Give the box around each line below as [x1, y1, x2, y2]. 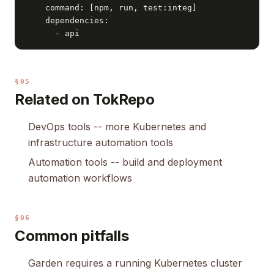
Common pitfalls [15, 227, 129, 245]
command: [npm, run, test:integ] [26, 3, 197, 12]
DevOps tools [28, 120, 91, 133]
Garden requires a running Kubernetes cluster [28, 257, 242, 269]
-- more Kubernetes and [91, 120, 206, 133]
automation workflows [28, 172, 132, 184]
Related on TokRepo [15, 91, 155, 108]
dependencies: [26, 16, 109, 25]
